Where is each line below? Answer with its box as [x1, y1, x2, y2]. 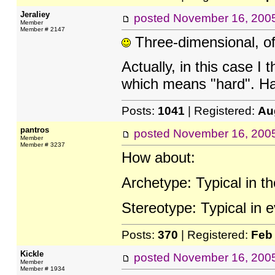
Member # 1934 [20, 265, 65, 272]
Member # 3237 [20, 141, 65, 148]
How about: [121, 149, 195, 166]
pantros [20, 125, 49, 134]
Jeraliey [20, 10, 50, 19]
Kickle [20, 249, 44, 258]
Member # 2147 [20, 26, 65, 33]
